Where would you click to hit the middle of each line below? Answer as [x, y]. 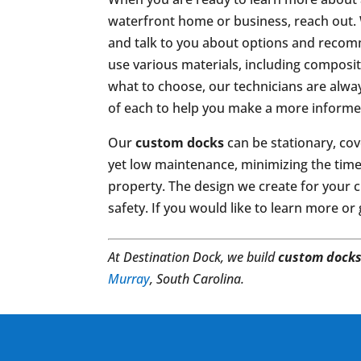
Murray [129, 279]
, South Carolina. [197, 279]
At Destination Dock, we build [193, 257]
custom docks [180, 143]
